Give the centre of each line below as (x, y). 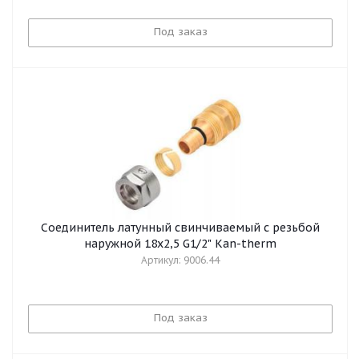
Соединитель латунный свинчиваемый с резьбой (180, 228)
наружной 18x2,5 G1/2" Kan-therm (180, 244)
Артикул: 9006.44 (180, 260)
